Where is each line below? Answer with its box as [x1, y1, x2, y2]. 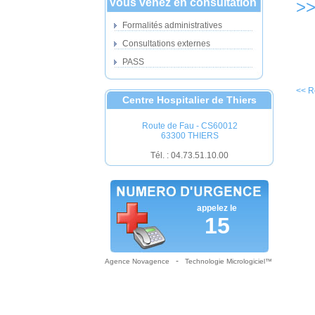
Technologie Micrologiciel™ [185, 257, 272, 265]
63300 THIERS [160, 131, 219, 141]
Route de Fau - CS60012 [141, 121, 238, 131]
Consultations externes [120, 39, 210, 49]
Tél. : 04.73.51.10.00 [150, 150, 229, 160]
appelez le [197, 203, 237, 213]
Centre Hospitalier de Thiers [122, 94, 257, 105]
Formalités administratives [120, 20, 222, 30]
